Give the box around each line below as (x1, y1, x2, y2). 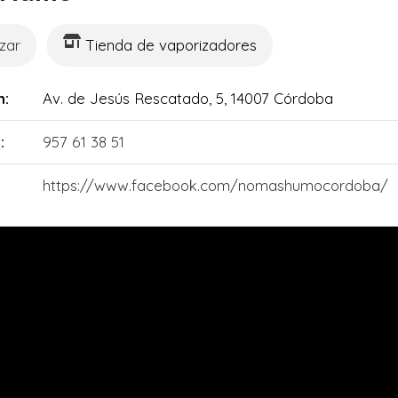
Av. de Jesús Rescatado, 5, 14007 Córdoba (42, 89, 333, 107)
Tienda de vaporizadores (85, 36, 258, 54)
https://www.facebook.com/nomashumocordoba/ (42, 176, 388, 195)
